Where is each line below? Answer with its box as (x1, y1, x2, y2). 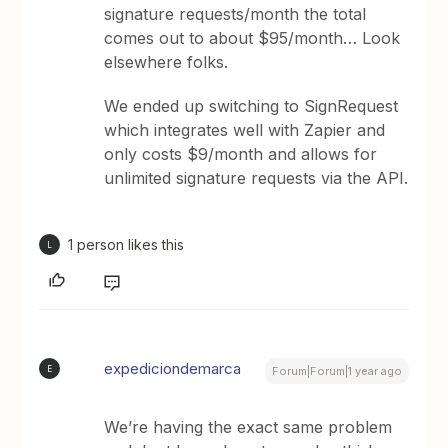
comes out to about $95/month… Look (104, 28, 401, 48)
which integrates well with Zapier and (104, 120, 386, 140)
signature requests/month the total (104, 4, 367, 24)
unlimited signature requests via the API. (104, 168, 409, 188)
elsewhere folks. (104, 52, 229, 72)
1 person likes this (68, 236, 185, 253)
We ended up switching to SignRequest (104, 96, 399, 116)
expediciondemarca (104, 359, 242, 378)
